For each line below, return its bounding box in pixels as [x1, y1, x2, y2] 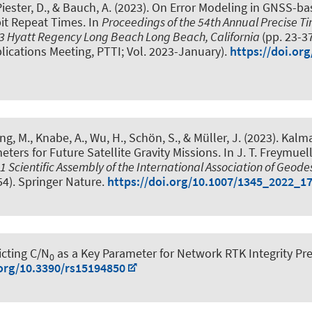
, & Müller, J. [178, 130, 241, 146]
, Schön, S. [123, 130, 178, 146]
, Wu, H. [84, 130, 123, 146]
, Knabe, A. [30, 130, 84, 146]
